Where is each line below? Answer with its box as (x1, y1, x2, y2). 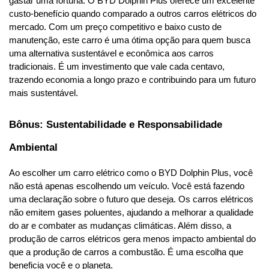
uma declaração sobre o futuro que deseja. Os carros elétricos (9, 195, 253, 205)
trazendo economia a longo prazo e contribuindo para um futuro (9, 75, 256, 85)
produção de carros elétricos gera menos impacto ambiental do (9, 234, 256, 244)
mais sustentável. (9, 88, 78, 98)
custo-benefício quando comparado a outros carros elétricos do (9, 9, 256, 19)
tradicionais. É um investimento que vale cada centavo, (9, 62, 225, 72)
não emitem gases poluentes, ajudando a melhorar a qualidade (9, 208, 253, 218)
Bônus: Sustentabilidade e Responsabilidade (9, 118, 222, 131)
